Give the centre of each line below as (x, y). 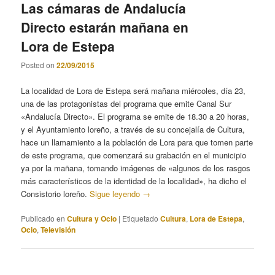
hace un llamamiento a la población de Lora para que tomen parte (137, 142)
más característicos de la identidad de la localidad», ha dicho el (134, 180)
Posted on (39, 65)
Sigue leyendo (116, 193)
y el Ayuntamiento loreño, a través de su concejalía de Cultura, (133, 129)
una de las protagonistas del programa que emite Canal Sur (126, 103)
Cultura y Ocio (92, 218)
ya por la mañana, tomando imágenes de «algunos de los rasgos (136, 168)
